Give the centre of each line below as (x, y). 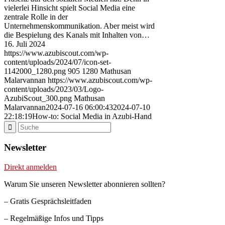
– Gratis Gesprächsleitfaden (48, 201)
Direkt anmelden (30, 167)
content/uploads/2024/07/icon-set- (58, 62)
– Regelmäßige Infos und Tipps (54, 218)
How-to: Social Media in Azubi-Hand (92, 116)
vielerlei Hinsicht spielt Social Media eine (70, 8)
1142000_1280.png (35, 71)
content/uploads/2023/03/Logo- (54, 89)
